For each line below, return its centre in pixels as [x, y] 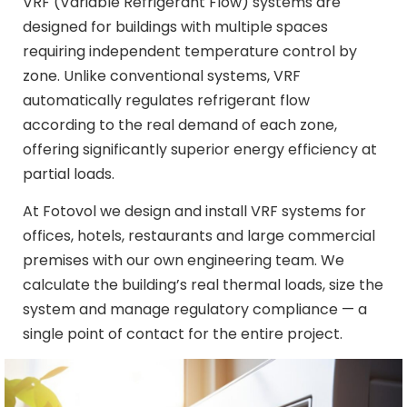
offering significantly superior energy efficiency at [200, 149]
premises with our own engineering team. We [184, 261]
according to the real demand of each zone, [180, 124]
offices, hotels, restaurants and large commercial [199, 236]
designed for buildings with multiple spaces [175, 26]
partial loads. [69, 174]
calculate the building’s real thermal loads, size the [203, 285]
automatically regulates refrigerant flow [166, 100]
